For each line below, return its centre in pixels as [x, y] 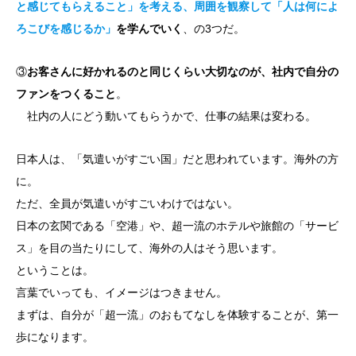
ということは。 [55, 270]
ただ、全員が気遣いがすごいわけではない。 [127, 203]
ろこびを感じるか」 [66, 28]
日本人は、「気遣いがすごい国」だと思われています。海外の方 [177, 159]
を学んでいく [149, 28]
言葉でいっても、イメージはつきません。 [122, 292]
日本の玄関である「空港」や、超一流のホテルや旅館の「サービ [177, 225]
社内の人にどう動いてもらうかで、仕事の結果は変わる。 [166, 116]
